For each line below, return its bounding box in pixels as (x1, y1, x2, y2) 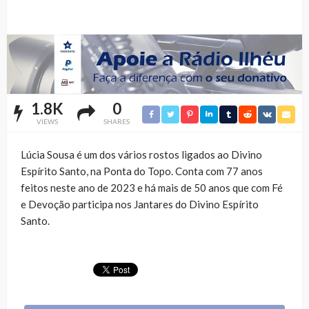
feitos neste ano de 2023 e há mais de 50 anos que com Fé (21, 181, 283, 194)
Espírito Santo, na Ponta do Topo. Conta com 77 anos (21, 164, 263, 177)
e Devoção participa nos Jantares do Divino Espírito (21, 197, 259, 210)
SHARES (103, 117, 130, 126)
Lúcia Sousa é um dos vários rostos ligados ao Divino (21, 148, 262, 161)
